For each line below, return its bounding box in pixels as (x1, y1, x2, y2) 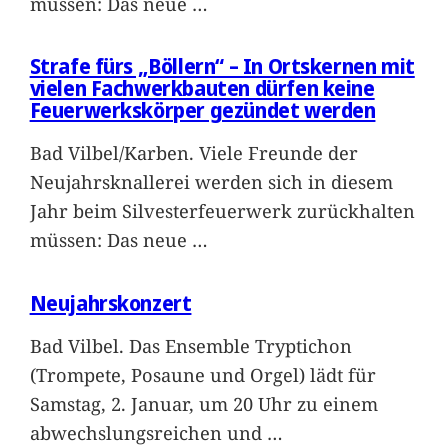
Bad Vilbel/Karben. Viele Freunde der (29, 140, 358, 166)
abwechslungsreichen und (29, 419, 267, 445)
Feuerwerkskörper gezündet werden (29, 96, 376, 125)
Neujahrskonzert (29, 288, 192, 317)
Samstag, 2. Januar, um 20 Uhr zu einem (29, 390, 378, 416)
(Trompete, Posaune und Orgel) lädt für (29, 361, 376, 387)
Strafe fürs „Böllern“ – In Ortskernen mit (29, 52, 415, 81)
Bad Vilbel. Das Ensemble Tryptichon (29, 332, 352, 358)
